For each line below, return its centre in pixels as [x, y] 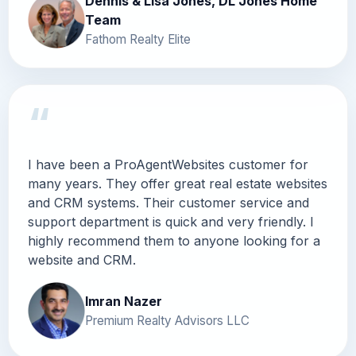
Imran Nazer [124, 301]
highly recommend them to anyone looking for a [174, 240]
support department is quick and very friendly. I [171, 221]
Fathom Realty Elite [138, 39]
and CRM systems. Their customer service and [168, 202]
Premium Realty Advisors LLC [167, 320]
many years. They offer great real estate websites [178, 183]
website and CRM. [82, 259]
